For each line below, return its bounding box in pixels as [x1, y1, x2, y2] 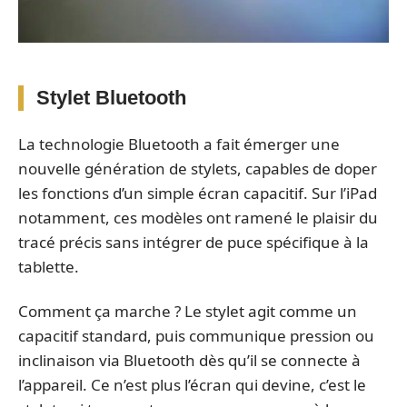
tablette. [18, 255, 79, 277]
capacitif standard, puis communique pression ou [18, 325, 374, 347]
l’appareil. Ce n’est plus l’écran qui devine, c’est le [18, 374, 366, 396]
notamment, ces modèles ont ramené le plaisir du [18, 206, 378, 228]
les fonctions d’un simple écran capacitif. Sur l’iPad [18, 182, 377, 203]
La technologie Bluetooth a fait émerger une [18, 133, 340, 154]
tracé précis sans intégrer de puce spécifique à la [18, 231, 369, 253]
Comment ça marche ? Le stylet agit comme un [18, 301, 357, 323]
